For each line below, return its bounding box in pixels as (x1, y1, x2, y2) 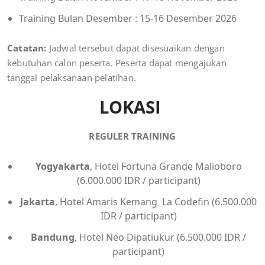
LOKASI (99, 95, 166, 119)
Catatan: (7, 42, 47, 54)
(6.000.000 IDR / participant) (76, 174, 201, 188)
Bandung (31, 231, 75, 244)
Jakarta (20, 195, 55, 209)
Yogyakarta (35, 160, 90, 173)
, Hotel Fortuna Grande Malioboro (89, 160, 242, 173)
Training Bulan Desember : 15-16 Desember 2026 (19, 12, 237, 25)
